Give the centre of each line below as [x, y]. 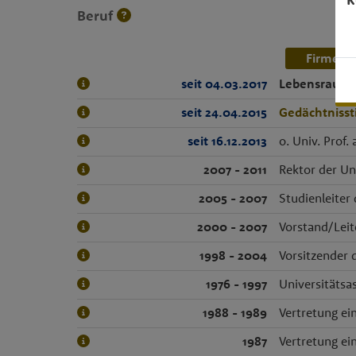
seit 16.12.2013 [227, 141]
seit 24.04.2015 [224, 112]
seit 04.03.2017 [224, 83]
